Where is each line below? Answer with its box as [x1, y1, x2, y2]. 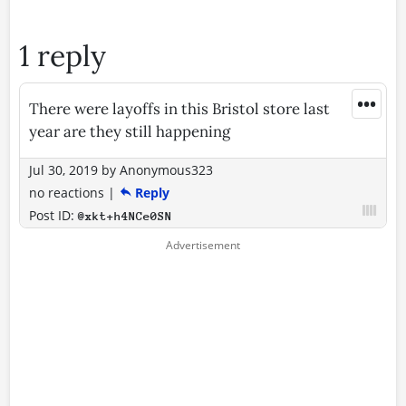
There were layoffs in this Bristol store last [29, 98, 330, 119]
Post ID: [29, 206, 78, 224]
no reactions [29, 183, 104, 201]
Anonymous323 [120, 160, 213, 179]
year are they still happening [29, 121, 230, 141]
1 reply [19, 36, 106, 74]
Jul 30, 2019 [29, 160, 98, 179]
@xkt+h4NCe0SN [78, 208, 172, 223]
